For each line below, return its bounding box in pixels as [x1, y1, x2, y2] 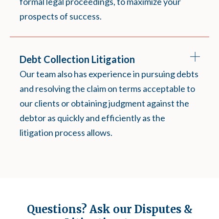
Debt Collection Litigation [20, 53, 135, 65]
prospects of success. [20, 11, 102, 22]
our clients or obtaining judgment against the [20, 98, 189, 109]
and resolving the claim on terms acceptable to [20, 83, 195, 94]
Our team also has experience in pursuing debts [20, 68, 198, 79]
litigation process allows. [20, 127, 112, 138]
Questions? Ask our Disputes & [26, 202, 193, 216]
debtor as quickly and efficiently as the [20, 112, 165, 123]
